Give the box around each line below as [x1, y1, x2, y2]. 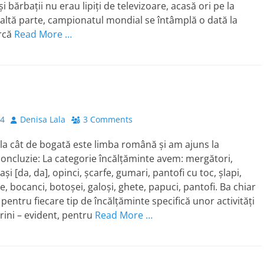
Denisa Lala [20, 114, 65, 125]
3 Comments [83, 114, 133, 125]
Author [10, 113, 37, 124]
